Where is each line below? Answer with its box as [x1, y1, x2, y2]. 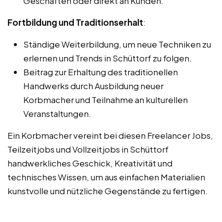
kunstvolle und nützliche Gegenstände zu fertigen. [7, 185, 208, 196]
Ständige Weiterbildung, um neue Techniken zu [23, 38, 211, 50]
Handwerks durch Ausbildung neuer [23, 80, 164, 91]
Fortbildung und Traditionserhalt [7, 16, 143, 28]
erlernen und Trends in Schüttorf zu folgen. [23, 52, 192, 63]
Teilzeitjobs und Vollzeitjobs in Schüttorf [7, 143, 168, 155]
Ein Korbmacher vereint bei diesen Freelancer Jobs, [7, 129, 213, 141]
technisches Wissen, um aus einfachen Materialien [7, 171, 205, 182]
